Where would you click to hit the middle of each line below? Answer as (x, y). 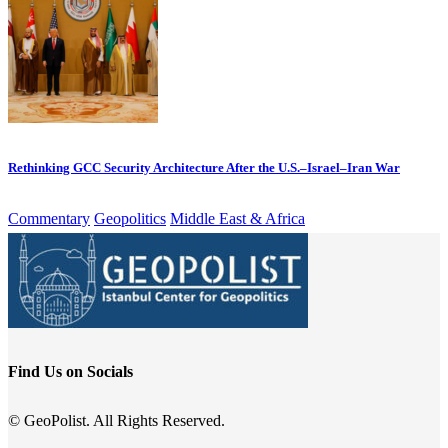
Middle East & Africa (237, 218)
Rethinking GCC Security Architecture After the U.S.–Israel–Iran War (204, 168)
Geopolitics (130, 218)
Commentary (49, 218)
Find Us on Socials (70, 371)
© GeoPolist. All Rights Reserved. (116, 421)
